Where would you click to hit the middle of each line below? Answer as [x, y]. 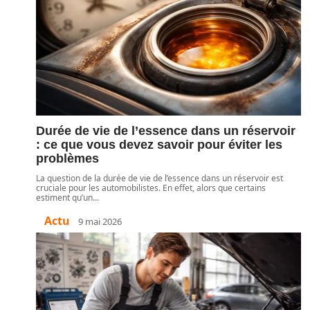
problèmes [67, 158]
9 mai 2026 [100, 221]
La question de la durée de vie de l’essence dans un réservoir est [159, 178]
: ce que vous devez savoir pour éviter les [159, 145]
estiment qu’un [64, 198]
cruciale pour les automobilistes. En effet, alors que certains [151, 188]
